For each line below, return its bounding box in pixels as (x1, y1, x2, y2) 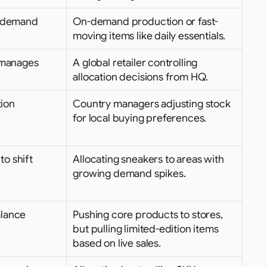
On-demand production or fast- (73, 15, 219, 28)
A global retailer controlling (73, 56, 198, 69)
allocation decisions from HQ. (73, 70, 209, 83)
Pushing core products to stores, (73, 208, 223, 221)
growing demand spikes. (73, 167, 186, 180)
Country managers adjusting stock (73, 97, 231, 110)
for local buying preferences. (73, 111, 207, 125)
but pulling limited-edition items (73, 222, 219, 235)
